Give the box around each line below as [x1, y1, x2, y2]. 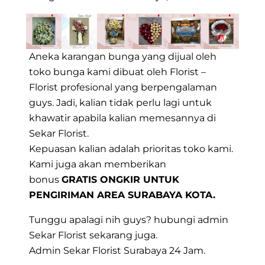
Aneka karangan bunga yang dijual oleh [29, 51, 216, 63]
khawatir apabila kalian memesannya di [29, 112, 216, 124]
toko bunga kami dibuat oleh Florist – [29, 66, 206, 78]
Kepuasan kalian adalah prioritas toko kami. [29, 143, 233, 155]
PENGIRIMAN [29, 189, 97, 201]
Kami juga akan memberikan [29, 159, 166, 170]
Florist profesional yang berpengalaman [29, 82, 217, 93]
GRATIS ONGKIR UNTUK [62, 174, 179, 186]
